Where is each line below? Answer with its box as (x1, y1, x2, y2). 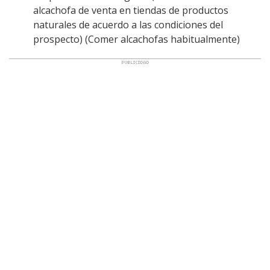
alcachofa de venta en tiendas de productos (33, 4, 228, 17)
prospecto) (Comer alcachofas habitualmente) (33, 33, 240, 46)
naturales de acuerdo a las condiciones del (33, 18, 223, 32)
